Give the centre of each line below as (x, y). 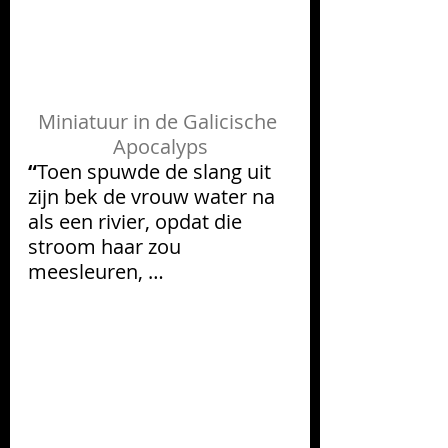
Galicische (230, 121)
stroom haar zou (107, 246)
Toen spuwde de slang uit (156, 171)
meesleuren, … (96, 271)
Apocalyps (160, 146)
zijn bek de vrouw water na (154, 196)
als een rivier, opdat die (137, 221)
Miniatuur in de (110, 121)
